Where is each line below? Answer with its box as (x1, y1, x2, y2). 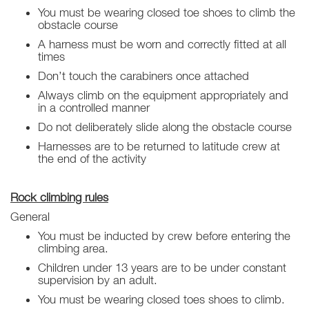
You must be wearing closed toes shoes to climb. (38, 292, 285, 306)
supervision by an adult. (38, 273, 157, 287)
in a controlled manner (38, 101, 150, 114)
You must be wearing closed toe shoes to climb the (38, 6, 295, 19)
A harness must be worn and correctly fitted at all (38, 37, 286, 51)
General (10, 210, 50, 223)
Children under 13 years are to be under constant (38, 261, 286, 275)
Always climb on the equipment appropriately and (38, 88, 288, 102)
